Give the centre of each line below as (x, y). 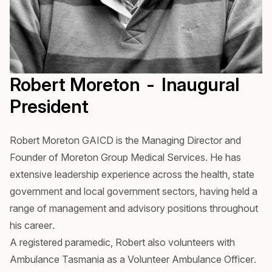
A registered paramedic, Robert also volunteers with (122, 242)
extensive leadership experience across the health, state (132, 174)
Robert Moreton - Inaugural (124, 84)
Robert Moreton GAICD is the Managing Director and (125, 140)
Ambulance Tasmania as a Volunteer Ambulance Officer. (133, 259)
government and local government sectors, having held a (134, 191)
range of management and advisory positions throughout (134, 208)
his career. (32, 225)
